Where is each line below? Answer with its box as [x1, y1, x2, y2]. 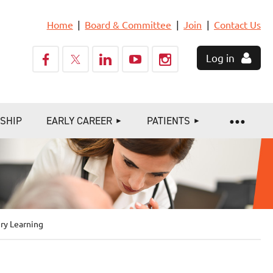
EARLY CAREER [46, 114, 112, 127]
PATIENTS [146, 114, 190, 127]
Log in [206, 51, 235, 64]
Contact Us [214, 18, 261, 30]
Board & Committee [85, 18, 172, 30]
